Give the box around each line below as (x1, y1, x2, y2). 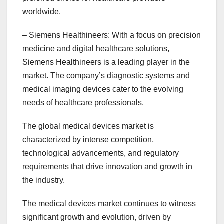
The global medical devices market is (22, 122, 154, 131)
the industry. (22, 176, 65, 185)
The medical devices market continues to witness (22, 199, 196, 208)
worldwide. (22, 7, 61, 16)
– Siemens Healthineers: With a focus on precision (22, 31, 201, 40)
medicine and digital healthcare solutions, (22, 44, 169, 53)
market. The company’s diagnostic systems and (22, 71, 190, 80)
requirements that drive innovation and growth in (22, 162, 192, 171)
